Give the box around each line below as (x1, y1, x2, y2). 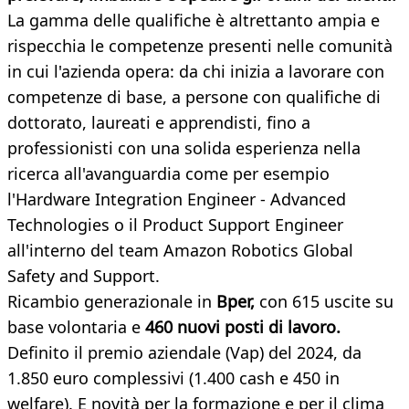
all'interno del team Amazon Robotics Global (7, 239, 353, 262)
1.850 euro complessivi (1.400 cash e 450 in (7, 367, 340, 390)
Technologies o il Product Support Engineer (7, 214, 343, 236)
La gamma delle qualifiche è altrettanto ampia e (7, 9, 380, 32)
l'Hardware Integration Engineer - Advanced (7, 188, 346, 211)
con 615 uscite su (259, 290, 393, 313)
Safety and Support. (7, 265, 160, 288)
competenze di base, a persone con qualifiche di (7, 86, 381, 109)
